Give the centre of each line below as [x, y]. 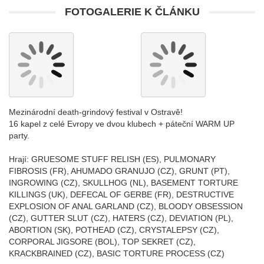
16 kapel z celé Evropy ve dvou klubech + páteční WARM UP [122, 124]
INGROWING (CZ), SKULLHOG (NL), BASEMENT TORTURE [123, 183]
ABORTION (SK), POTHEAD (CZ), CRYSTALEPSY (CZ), [114, 230]
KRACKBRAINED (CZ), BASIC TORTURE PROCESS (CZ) [117, 253]
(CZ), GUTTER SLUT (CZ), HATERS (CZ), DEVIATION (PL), [121, 218]
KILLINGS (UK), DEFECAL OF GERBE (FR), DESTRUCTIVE [121, 194]
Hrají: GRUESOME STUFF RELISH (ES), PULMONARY [112, 159]
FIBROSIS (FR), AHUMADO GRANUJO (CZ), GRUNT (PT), [119, 171]
